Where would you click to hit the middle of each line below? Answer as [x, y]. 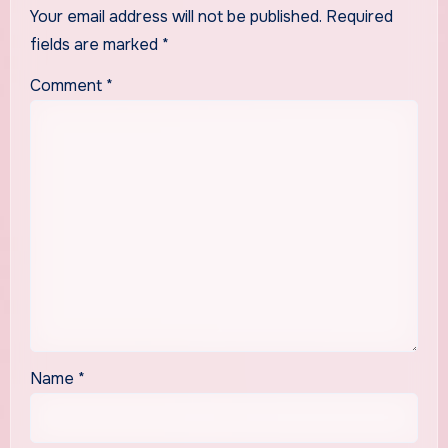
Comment [67, 85]
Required [359, 17]
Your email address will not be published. [175, 17]
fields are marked [95, 45]
